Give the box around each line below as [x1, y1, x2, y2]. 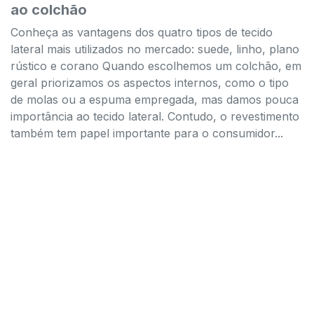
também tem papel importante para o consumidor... [11, 125, 283, 140]
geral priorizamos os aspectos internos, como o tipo [11, 75, 289, 90]
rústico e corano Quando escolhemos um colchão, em [11, 58, 301, 73]
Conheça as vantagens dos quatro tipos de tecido [11, 25, 273, 39]
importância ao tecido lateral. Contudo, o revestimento [11, 109, 299, 123]
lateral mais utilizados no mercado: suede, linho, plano [11, 41, 299, 56]
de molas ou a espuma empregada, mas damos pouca [11, 92, 299, 107]
